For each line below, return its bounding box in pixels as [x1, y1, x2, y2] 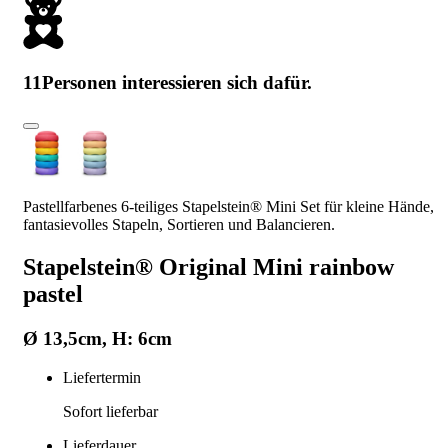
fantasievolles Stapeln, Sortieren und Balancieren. [23, 216, 335, 234]
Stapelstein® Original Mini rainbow [23, 254, 394, 281]
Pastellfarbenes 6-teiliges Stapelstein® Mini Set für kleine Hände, [23, 198, 434, 216]
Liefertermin [63, 369, 141, 386]
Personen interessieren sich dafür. [42, 71, 312, 93]
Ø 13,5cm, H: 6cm [23, 328, 172, 350]
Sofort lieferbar [63, 403, 158, 420]
